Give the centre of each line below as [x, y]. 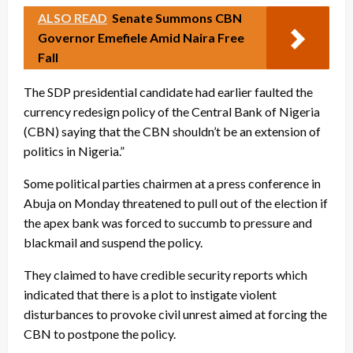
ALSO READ [72, 18]
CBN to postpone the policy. [100, 334]
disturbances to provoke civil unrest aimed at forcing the [175, 314]
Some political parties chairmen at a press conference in [172, 184]
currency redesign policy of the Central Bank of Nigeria [172, 112]
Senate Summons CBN [177, 18]
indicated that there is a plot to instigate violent [150, 295]
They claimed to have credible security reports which [165, 275]
